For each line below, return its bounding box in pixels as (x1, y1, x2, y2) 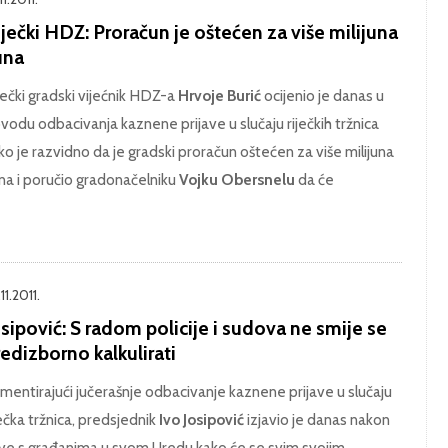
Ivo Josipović (158, 410, 244, 430)
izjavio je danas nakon (243, 410, 390, 430)
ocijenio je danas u (260, 85, 384, 105)
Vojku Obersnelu (178, 169, 295, 189)
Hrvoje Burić (177, 85, 261, 105)
